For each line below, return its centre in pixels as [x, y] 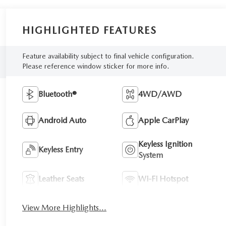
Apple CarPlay [164, 120]
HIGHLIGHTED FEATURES [90, 30]
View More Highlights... [65, 207]
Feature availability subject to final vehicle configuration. [108, 56]
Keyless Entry [61, 149]
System [151, 155]
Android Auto [63, 120]
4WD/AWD [160, 94]
